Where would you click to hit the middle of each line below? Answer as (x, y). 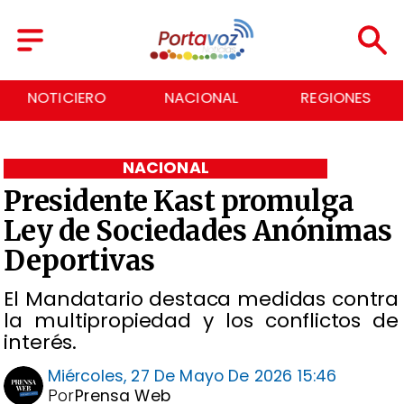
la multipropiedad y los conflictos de (201, 320)
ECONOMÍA (336, 98)
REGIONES (202, 98)
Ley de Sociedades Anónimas (198, 230)
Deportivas (79, 260)
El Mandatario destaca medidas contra (201, 298)
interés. (41, 342)
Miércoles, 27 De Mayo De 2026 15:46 (192, 376)
